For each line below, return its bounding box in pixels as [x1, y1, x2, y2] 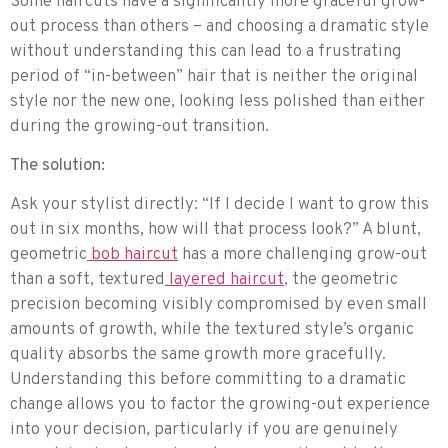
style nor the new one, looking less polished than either [10, 90, 425, 113]
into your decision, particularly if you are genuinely [10, 419, 398, 442]
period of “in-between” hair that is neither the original [10, 65, 418, 88]
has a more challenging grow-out [178, 244, 427, 267]
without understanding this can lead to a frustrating [10, 40, 402, 63]
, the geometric [284, 269, 398, 292]
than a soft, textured [10, 269, 165, 292]
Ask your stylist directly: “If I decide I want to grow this [10, 194, 429, 217]
